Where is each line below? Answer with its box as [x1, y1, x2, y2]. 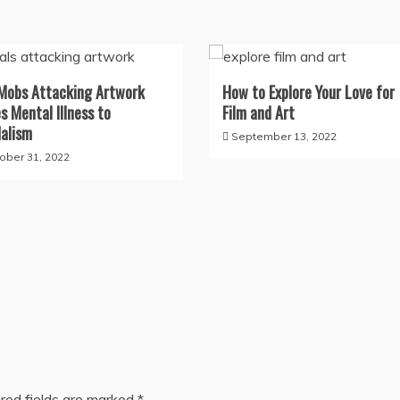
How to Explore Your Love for [221, 79, 395, 104]
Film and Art [221, 100, 295, 124]
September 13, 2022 [230, 129, 337, 143]
